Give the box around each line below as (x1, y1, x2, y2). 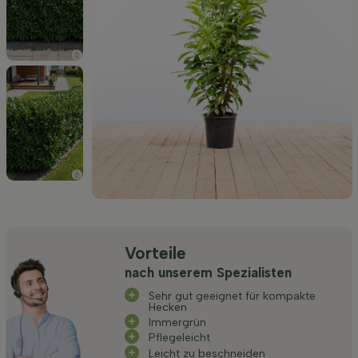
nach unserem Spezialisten (125, 264, 292, 280)
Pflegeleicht (149, 331, 211, 345)
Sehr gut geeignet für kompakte (149, 288, 316, 303)
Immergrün (149, 316, 207, 330)
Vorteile (125, 243, 187, 264)
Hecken (149, 300, 188, 314)
